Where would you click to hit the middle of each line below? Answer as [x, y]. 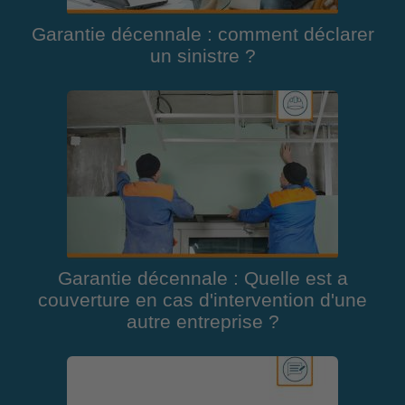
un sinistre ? [202, 57]
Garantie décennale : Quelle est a [202, 279]
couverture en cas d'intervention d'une [202, 301]
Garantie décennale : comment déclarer [202, 35]
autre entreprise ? [202, 322]
